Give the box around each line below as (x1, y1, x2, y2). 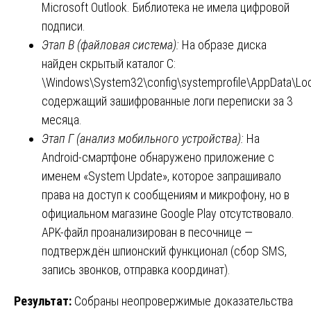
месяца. (42, 112, 82, 128)
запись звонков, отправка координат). (42, 262, 230, 278)
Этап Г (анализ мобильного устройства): (42, 131, 246, 146)
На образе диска (182, 37, 267, 53)
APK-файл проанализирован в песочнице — (42, 225, 253, 240)
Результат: (14, 294, 74, 309)
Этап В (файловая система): (42, 37, 182, 53)
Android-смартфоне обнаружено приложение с (42, 150, 274, 165)
